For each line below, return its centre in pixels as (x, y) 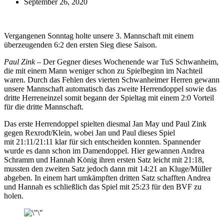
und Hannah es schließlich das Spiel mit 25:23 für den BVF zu (103, 186)
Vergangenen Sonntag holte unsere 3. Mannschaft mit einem (99, 35)
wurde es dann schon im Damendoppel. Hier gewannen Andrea (104, 150)
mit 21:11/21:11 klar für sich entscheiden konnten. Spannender (102, 141)
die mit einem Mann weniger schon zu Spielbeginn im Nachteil (103, 70)
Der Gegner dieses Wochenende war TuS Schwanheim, (130, 61)
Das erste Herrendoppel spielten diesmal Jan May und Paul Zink (105, 123)
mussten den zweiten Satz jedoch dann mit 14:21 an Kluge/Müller (108, 168)
